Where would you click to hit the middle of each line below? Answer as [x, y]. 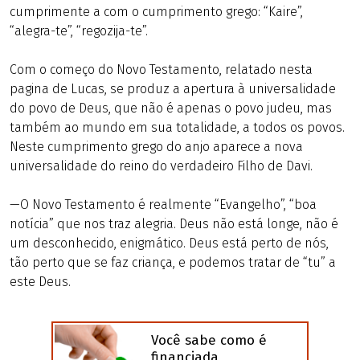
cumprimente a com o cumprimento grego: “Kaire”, [156, 12]
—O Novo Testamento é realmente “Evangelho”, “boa [163, 205]
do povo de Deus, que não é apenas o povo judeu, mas [171, 108]
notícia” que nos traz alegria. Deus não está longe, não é [174, 224]
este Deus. [40, 282]
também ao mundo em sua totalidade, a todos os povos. [177, 127]
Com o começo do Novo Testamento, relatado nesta [161, 70]
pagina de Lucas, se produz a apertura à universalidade [173, 89]
